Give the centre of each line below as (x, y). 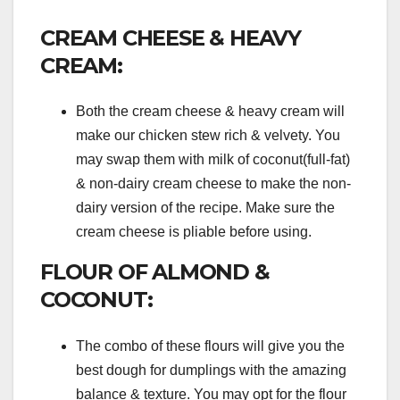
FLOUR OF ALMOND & (155, 272)
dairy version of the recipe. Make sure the (205, 208)
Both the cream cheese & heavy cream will (210, 112)
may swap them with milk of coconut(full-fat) (213, 160)
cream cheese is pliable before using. (194, 232)
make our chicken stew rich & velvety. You (208, 136)
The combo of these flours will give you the (210, 346)
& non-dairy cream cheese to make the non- (213, 184)
